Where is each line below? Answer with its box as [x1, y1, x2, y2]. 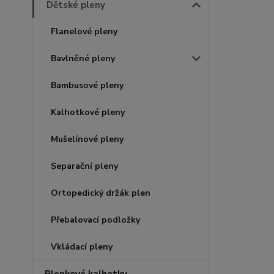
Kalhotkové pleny [51, 106, 125, 118]
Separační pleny [51, 160, 118, 172]
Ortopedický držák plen [51, 187, 150, 199]
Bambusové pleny [51, 80, 124, 91]
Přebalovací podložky [51, 214, 140, 226]
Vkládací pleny [51, 241, 113, 253]
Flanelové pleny [51, 26, 117, 37]
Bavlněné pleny [51, 53, 115, 64]
